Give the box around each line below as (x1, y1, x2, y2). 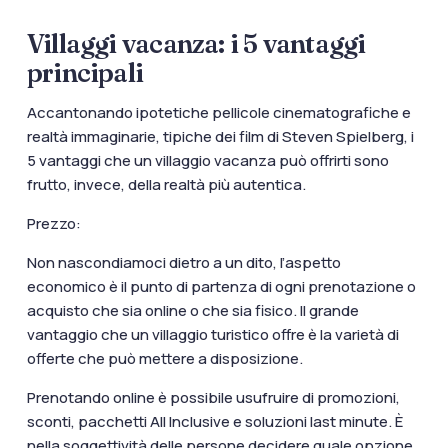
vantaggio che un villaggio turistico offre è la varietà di (26, 323, 399, 345)
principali (26, 56, 144, 89)
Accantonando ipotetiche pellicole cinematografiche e (26, 101, 411, 123)
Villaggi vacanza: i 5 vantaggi (26, 27, 366, 60)
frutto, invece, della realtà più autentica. (26, 173, 309, 195)
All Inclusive (149, 410, 230, 432)
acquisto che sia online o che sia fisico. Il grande (26, 299, 359, 321)
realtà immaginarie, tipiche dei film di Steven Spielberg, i (26, 125, 414, 147)
